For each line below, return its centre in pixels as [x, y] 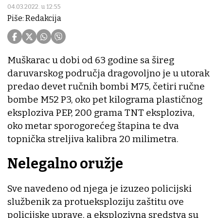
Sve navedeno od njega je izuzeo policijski [100, 188]
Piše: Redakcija [34, 18]
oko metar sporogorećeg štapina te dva [93, 126]
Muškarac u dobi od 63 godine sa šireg [91, 60]
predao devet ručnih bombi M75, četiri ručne [106, 87]
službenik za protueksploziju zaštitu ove [96, 201]
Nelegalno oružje [65, 164]
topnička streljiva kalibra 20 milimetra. [94, 139]
